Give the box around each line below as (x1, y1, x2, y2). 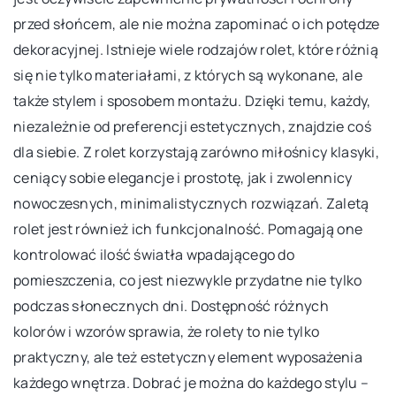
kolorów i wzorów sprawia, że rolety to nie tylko (13, 321, 320, 341)
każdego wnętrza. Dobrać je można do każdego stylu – (13, 372, 369, 392)
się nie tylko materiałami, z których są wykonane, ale (13, 65, 362, 85)
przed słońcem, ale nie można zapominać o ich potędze (13, 13, 380, 34)
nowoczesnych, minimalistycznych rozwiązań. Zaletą (13, 193, 369, 213)
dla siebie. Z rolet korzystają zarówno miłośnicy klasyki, (13, 141, 380, 162)
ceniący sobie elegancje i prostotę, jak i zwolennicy (13, 167, 353, 187)
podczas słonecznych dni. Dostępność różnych (13, 295, 329, 316)
